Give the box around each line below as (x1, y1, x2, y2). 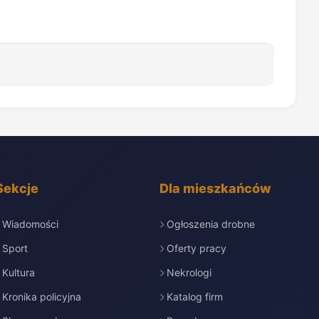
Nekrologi (166, 266, 211, 278)
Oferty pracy (166, 242, 226, 254)
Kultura (2, 266, 36, 278)
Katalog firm (166, 291, 223, 303)
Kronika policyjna (2, 291, 82, 303)
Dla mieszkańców (159, 181, 271, 196)
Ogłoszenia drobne (166, 218, 255, 230)
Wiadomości (2, 218, 59, 230)
